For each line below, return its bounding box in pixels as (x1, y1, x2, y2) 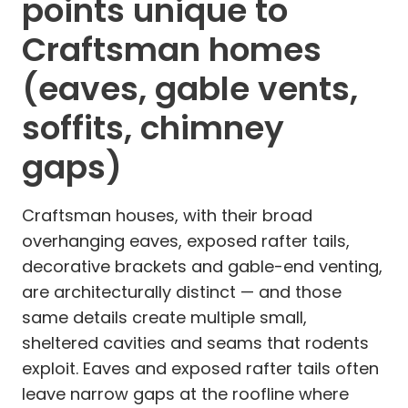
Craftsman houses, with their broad (22, 203, 312, 227)
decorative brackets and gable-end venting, (22, 254, 382, 278)
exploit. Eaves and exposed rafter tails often (22, 356, 379, 380)
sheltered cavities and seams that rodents (22, 331, 369, 354)
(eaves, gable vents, (22, 65, 358, 112)
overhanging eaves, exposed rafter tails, (22, 229, 350, 252)
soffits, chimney (22, 104, 284, 151)
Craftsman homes (22, 25, 321, 73)
